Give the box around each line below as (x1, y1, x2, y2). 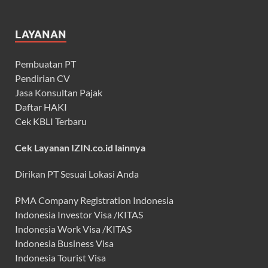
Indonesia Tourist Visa (15, 252, 106, 264)
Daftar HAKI (15, 101, 67, 113)
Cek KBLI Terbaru (15, 115, 87, 127)
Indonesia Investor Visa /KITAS (15, 209, 143, 221)
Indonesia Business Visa (15, 237, 114, 249)
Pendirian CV (15, 72, 70, 84)
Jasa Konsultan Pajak (15, 87, 102, 99)
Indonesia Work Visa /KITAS (15, 223, 132, 235)
